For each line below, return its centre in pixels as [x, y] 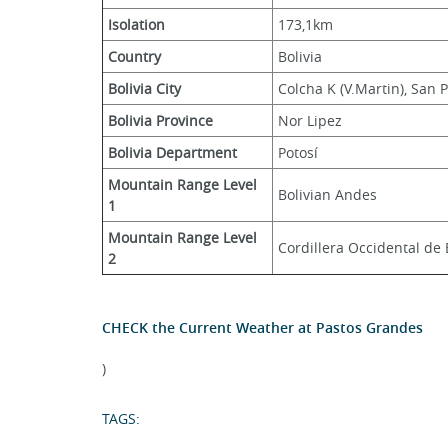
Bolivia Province [160, 120]
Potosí [298, 152]
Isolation [136, 24]
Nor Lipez [310, 120]
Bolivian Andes [327, 194]
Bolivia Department [172, 152]
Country [134, 56]
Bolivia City [144, 88]
